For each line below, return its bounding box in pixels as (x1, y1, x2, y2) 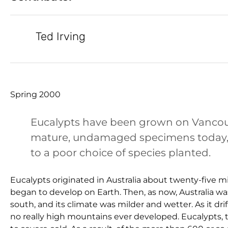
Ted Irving (36, 29, 85, 43)
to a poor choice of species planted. (31, 147, 211, 159)
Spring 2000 (10, 90, 61, 100)
